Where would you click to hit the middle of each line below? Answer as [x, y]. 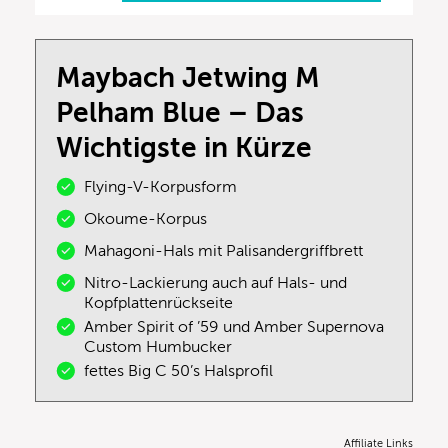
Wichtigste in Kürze [184, 147]
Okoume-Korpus [145, 218]
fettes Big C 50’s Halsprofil [178, 370]
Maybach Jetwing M [188, 77]
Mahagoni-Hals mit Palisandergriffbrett [225, 250]
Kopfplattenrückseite [158, 302]
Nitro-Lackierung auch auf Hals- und [215, 282]
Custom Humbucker [158, 346]
